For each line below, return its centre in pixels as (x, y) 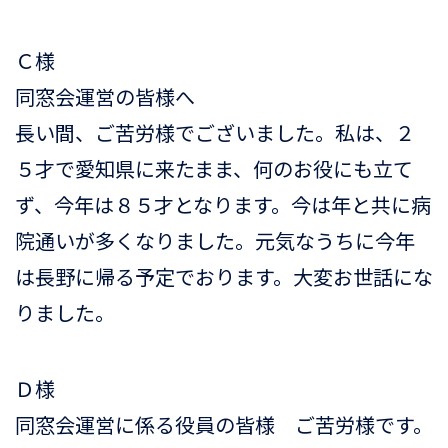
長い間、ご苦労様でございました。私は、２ (215, 132)
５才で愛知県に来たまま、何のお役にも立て (214, 168)
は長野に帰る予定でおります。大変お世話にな (224, 276)
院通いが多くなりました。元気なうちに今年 (215, 240)
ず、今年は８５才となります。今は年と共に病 (223, 204)
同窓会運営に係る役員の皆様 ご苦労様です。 (224, 424)
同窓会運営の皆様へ (105, 96)
